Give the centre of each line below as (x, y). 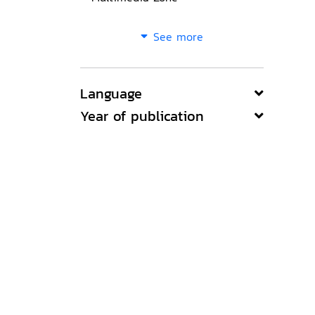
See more (178, 37)
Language (111, 94)
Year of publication (142, 116)
